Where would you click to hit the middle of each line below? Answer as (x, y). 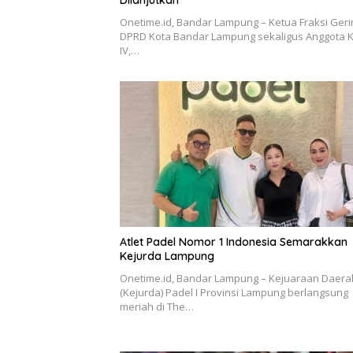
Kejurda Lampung (167, 256)
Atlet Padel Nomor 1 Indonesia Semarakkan (234, 242)
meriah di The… (157, 307)
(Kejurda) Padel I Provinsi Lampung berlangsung (234, 293)
